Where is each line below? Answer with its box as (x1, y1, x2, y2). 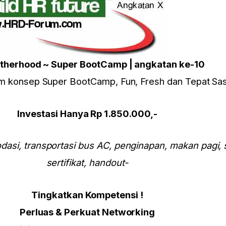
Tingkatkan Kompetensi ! (31, 189, 143, 201)
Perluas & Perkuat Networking (19, 206, 155, 218)
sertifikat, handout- (46, 157, 129, 168)
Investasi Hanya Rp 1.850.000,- (17, 107, 157, 119)
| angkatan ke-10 (127, 59, 205, 70)
